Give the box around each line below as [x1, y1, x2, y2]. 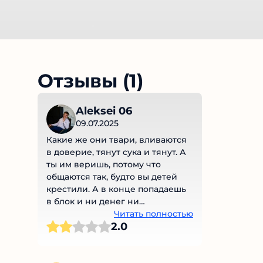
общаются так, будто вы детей [46, 171, 177, 183]
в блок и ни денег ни [46, 196, 139, 207]
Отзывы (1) [38, 69, 143, 93]
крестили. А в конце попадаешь [46, 184, 186, 195]
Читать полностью [114, 208, 193, 220]
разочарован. [46, 221, 106, 232]
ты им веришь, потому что [46, 159, 161, 170]
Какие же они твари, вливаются [46, 134, 187, 146]
